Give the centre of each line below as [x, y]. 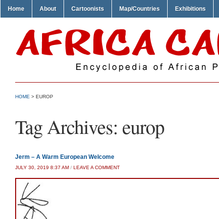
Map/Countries [140, 9]
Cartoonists [88, 9]
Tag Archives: [69, 126]
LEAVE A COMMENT [97, 167]
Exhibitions [190, 9]
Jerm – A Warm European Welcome [65, 157]
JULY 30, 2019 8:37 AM [42, 167]
